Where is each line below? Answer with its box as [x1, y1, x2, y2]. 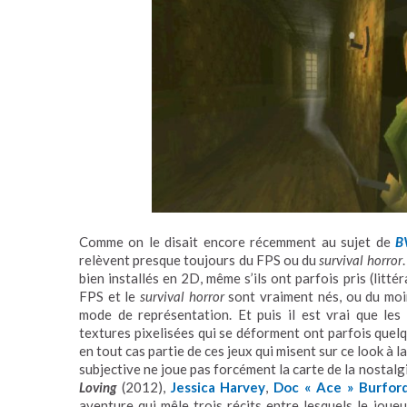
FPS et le [79, 288, 141, 305]
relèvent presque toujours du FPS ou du [79, 252, 320, 269]
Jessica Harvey [170, 379, 266, 396]
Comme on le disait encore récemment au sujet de [79, 233, 396, 251]
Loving [79, 379, 116, 396]
